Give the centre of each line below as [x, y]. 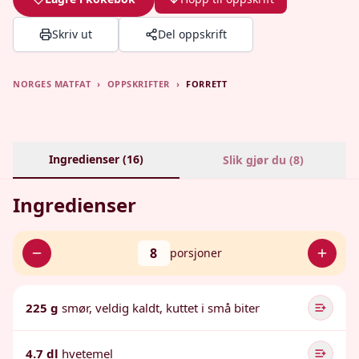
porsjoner [196, 253]
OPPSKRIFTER [138, 84]
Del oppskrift [192, 34]
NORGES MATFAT [52, 84]
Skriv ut [72, 34]
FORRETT [207, 84]
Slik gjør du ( [258, 160]
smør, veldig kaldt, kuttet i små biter [161, 308]
